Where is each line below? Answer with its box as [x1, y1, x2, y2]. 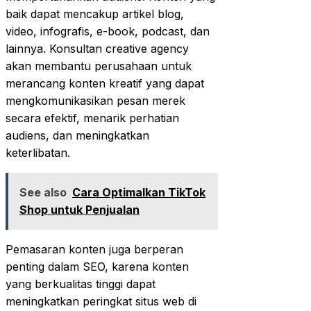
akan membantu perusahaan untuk [6, 58, 192, 73]
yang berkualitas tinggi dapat [6, 276, 155, 291]
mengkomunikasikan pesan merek [6, 93, 185, 108]
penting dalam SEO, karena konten [6, 259, 189, 274]
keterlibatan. [6, 145, 70, 160]
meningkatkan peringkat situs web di [6, 294, 196, 308]
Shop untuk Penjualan [19, 202, 140, 217]
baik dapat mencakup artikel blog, [6, 6, 184, 21]
